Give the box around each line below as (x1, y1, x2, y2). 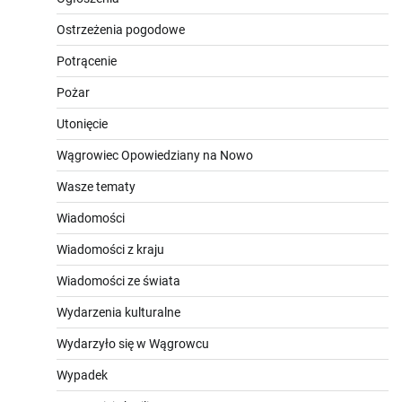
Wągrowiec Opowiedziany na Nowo (57, 147, 253, 162)
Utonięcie (57, 116, 108, 131)
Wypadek (57, 367, 108, 382)
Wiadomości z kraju (57, 241, 164, 257)
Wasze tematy (57, 179, 135, 194)
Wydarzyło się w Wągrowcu (57, 336, 209, 351)
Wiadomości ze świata (57, 273, 180, 288)
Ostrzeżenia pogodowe (57, 22, 185, 37)
